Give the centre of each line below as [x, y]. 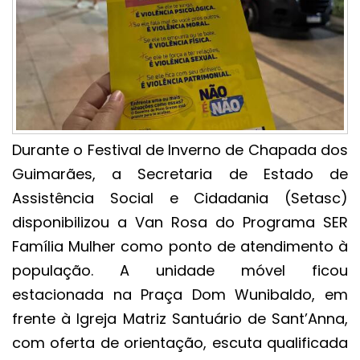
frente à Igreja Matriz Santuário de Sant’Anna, [180, 319]
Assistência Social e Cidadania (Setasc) [180, 198]
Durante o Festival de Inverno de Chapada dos [180, 150]
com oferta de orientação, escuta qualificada [180, 343]
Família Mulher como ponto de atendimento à [180, 247]
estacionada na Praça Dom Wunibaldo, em [180, 295]
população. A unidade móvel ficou [180, 271]
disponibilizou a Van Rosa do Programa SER [180, 223]
